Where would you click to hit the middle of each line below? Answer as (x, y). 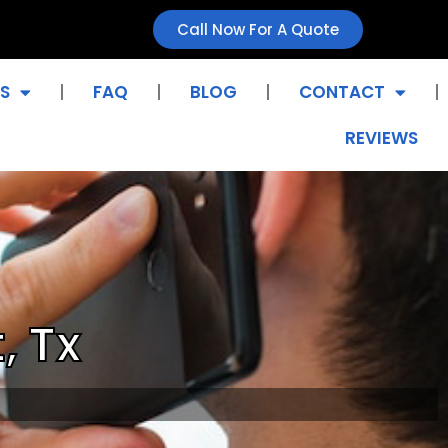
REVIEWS (381, 138)
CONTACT (341, 92)
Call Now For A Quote (257, 29)
